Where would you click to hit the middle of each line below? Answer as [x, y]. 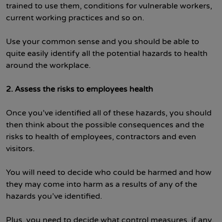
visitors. [20, 149]
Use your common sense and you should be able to [103, 42]
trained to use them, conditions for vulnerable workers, [109, 6]
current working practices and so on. [75, 18]
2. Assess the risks [40, 89]
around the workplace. [48, 65]
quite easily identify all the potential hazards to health [107, 54]
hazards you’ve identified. [54, 196]
